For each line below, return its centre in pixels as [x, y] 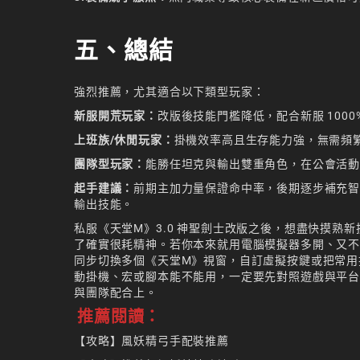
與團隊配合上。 [116, 293]
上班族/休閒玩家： [124, 140]
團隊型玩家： [110, 164]
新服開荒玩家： [116, 116]
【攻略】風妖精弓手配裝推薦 [151, 341]
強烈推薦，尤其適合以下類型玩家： [170, 92]
